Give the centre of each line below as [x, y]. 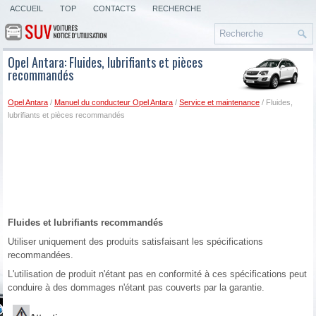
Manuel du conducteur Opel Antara [114, 102]
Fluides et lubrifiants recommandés [86, 222]
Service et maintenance [220, 102]
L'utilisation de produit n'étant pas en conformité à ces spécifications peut [158, 274]
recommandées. [41, 255]
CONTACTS [115, 8]
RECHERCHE [177, 8]
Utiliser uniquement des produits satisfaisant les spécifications [136, 241]
